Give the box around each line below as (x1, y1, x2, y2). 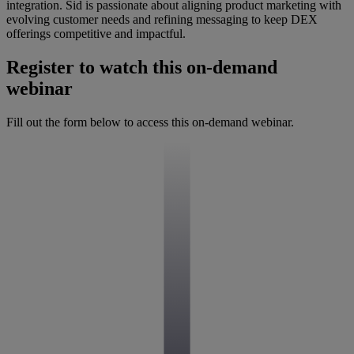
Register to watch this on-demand (6, 57, 277, 78)
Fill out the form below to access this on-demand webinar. (6, 115, 294, 130)
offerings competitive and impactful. (6, 27, 186, 41)
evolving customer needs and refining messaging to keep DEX (6, 13, 318, 27)
